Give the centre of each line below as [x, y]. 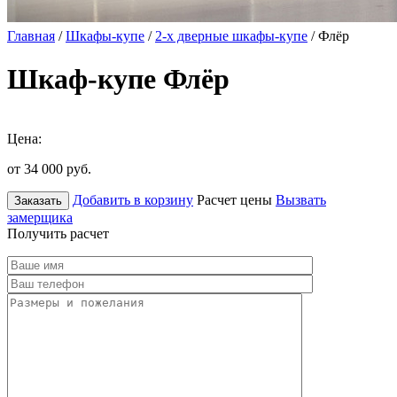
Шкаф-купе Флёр [118, 79]
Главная [31, 36]
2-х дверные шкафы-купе [231, 36]
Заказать [38, 200]
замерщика [40, 217]
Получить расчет [58, 233]
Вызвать [301, 199]
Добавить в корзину [133, 199]
